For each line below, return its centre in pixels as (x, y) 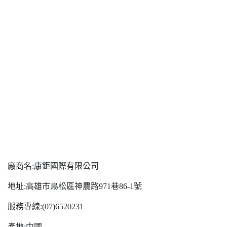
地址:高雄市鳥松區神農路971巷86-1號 (75, 186)
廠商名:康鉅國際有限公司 (53, 166)
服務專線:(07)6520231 (46, 206)
